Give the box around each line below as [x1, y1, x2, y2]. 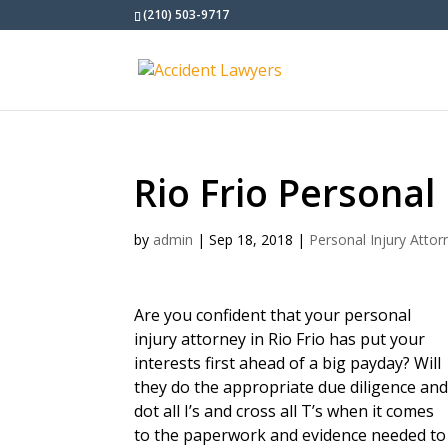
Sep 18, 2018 [209, 230, 294, 249]
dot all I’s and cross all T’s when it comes [134, 400, 435, 422]
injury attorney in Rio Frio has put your [134, 328, 426, 350]
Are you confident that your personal [134, 304, 412, 326]
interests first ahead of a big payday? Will [134, 352, 442, 374]
